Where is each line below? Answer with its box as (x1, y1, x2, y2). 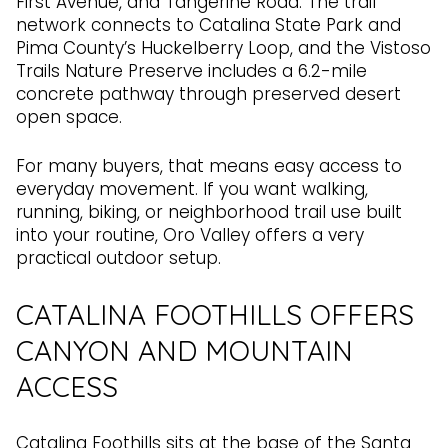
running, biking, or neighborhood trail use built (16, 200, 402, 225)
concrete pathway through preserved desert (16, 81, 401, 106)
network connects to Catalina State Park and (16, 12, 401, 37)
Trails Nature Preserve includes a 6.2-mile (16, 58, 367, 83)
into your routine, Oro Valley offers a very (16, 223, 364, 248)
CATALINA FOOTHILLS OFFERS (16, 296, 414, 332)
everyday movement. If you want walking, (16, 177, 368, 202)
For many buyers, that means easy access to (16, 154, 402, 179)
